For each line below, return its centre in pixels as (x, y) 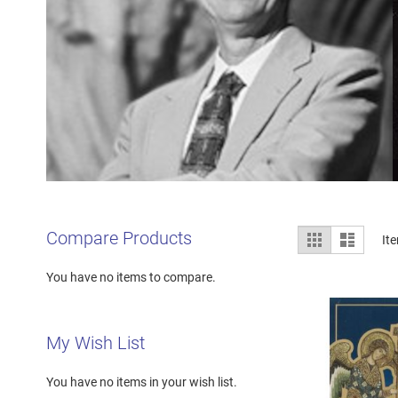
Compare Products (119, 238)
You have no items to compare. (131, 277)
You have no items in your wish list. (142, 382)
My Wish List (96, 342)
